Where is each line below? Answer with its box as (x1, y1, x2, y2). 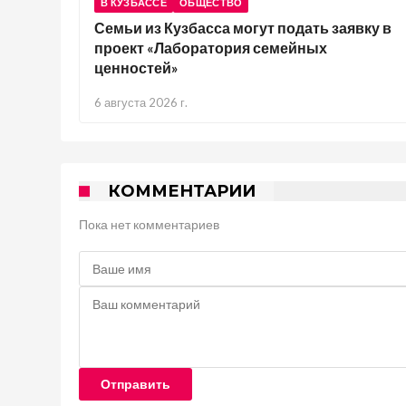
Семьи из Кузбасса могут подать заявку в (94, 19, 391, 36)
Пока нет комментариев (79, 217, 219, 232)
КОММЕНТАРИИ (108, 181, 256, 201)
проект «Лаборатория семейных (94, 39, 327, 56)
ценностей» (94, 59, 179, 76)
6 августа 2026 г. (94, 95, 188, 110)
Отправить (101, 377, 170, 391)
